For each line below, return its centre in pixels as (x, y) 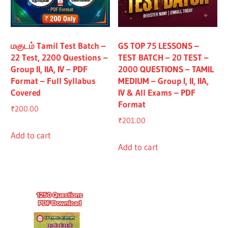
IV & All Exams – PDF (157, 93)
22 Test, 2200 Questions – (60, 58)
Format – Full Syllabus (53, 81)
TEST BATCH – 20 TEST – (164, 58)
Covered (26, 93)
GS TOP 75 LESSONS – (159, 46)
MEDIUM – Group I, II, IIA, (164, 81)
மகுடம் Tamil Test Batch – (59, 46)
